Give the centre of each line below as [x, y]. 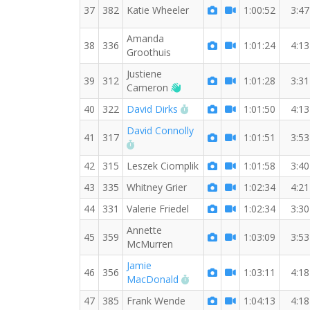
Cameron [149, 88]
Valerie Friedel [158, 209]
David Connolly [160, 130]
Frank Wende [156, 301]
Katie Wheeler [158, 10]
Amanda [145, 38]
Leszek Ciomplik [163, 166]
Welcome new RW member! [242, 87]
